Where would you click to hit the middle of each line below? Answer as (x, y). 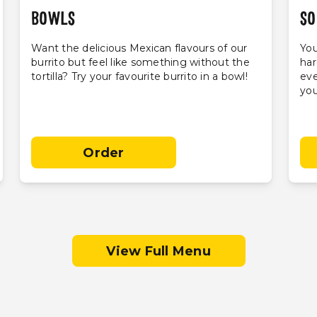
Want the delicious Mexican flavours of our (139, 48)
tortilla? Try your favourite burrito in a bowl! (139, 76)
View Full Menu (158, 251)
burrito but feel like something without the (140, 62)
